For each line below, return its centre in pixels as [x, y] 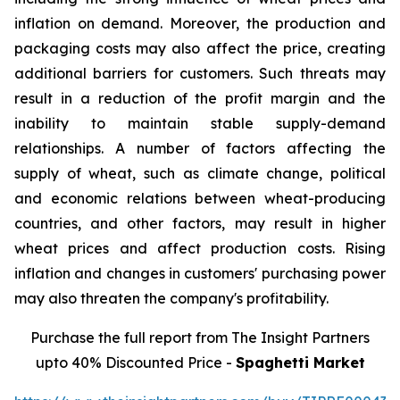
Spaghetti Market [300, 363]
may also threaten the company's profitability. [171, 299]
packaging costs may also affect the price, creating [200, 49]
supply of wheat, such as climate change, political [200, 174]
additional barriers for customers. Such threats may [200, 74]
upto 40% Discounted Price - [135, 363]
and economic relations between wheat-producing [200, 199]
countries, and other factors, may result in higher [200, 224]
